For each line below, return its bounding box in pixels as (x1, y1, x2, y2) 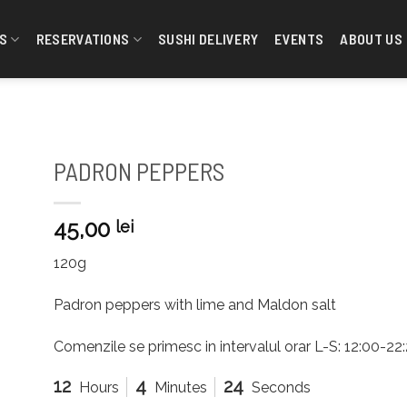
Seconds (250, 379, 309, 397)
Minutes (154, 379, 207, 397)
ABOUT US (340, 30, 402, 47)
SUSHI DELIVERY (157, 30, 259, 47)
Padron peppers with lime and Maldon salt (54, 295, 336, 313)
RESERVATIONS (35, 30, 130, 47)
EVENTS (274, 30, 324, 47)
